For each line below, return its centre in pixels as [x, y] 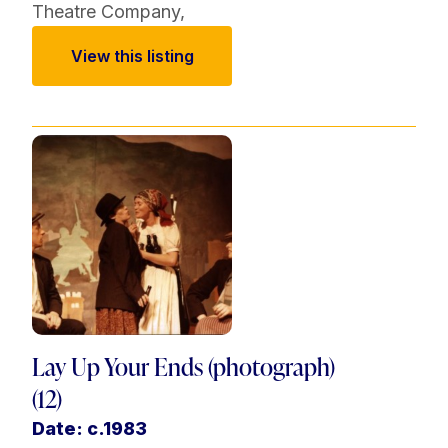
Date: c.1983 [89, 429]
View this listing [132, 56]
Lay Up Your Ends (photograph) [183, 367]
